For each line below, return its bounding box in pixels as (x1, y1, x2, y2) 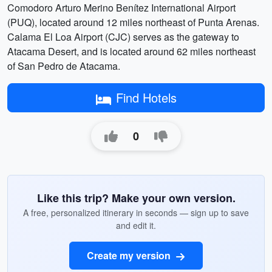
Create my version (87, 248, 173, 262)
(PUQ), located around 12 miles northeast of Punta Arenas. (7, 15, 259, 29)
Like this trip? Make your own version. (36, 190, 236, 206)
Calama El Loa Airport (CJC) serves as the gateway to (7, 30, 239, 44)
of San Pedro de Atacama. (7, 59, 120, 73)
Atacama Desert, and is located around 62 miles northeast (7, 44, 256, 58)
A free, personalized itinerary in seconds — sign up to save (23, 206, 249, 219)
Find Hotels (115, 89, 177, 106)
